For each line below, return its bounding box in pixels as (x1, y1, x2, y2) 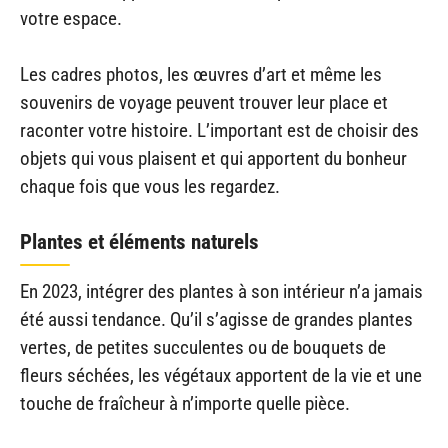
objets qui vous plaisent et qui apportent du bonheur (20, 147, 407, 171)
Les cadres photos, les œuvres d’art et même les (20, 63, 382, 87)
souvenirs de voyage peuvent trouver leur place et (20, 91, 388, 115)
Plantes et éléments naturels (20, 229, 259, 254)
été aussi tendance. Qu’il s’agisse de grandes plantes (20, 307, 413, 331)
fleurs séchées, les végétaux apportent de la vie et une (20, 363, 422, 387)
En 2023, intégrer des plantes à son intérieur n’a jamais (20, 279, 423, 303)
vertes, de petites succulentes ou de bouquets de (20, 335, 386, 359)
